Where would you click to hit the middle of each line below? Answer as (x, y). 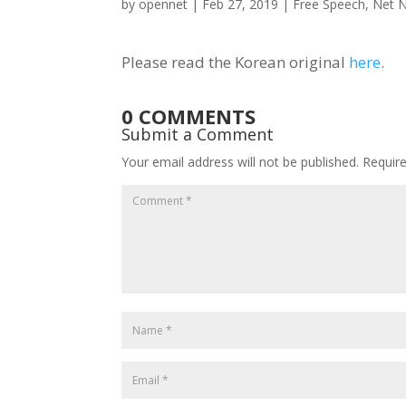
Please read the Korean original (236, 63)
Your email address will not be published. (241, 161)
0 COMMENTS (189, 116)
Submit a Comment (198, 134)
